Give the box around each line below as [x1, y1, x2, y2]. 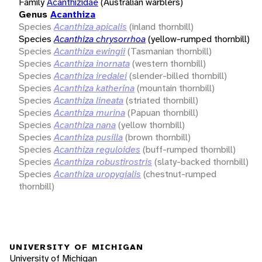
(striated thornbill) [126, 94, 198, 106]
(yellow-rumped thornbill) [148, 32, 250, 45]
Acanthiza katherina [54, 81, 135, 94]
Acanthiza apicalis [54, 20, 127, 33]
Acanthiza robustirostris [54, 155, 152, 168]
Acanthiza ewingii [54, 44, 125, 57]
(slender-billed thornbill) [129, 69, 227, 82]
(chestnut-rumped [143, 167, 216, 180]
